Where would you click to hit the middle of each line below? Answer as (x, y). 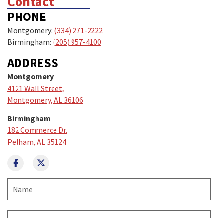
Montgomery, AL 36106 (45, 100)
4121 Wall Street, (36, 88)
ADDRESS (33, 63)
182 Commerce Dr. (37, 130)
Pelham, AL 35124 (37, 142)
